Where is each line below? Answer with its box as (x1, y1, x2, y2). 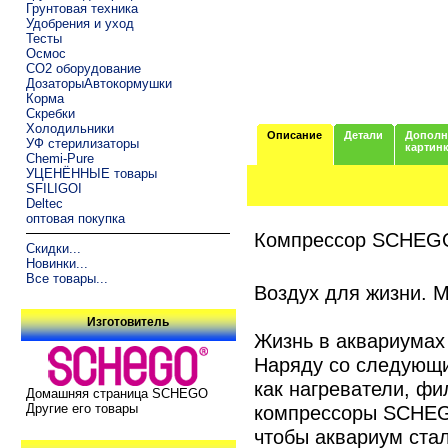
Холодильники (25, 120, 114, 136)
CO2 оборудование (25, 60, 141, 76)
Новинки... (25, 255, 88, 271)
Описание (266, 128, 322, 141)
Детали (343, 128, 383, 141)
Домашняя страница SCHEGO (25, 386, 208, 402)
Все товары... (25, 270, 108, 286)
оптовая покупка (25, 210, 125, 226)
